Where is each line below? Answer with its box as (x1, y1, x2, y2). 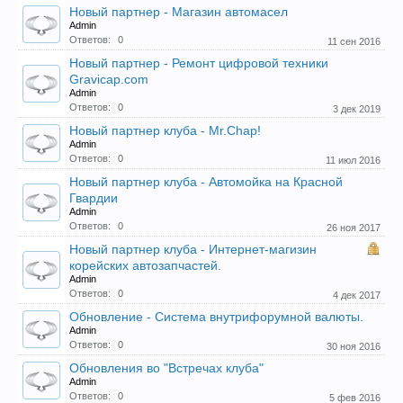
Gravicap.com (69, 72, 148, 86)
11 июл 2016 (326, 155, 381, 166)
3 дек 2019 (333, 103, 381, 114)
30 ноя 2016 (327, 341, 381, 352)
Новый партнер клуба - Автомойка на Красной (69, 175, 343, 189)
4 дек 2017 (333, 290, 381, 300)
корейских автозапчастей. (69, 258, 221, 273)
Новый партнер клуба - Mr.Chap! (69, 123, 261, 138)
